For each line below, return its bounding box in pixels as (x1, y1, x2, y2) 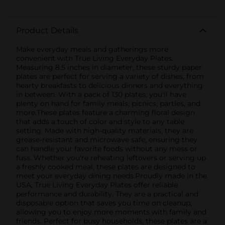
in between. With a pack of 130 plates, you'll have (16, 89, 186, 99)
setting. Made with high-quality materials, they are (16, 126, 193, 135)
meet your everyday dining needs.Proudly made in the (16, 171, 207, 180)
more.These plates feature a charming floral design (16, 107, 195, 117)
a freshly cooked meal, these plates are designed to (16, 162, 195, 171)
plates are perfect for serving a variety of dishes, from (16, 71, 204, 81)
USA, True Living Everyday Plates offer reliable (16, 180, 178, 189)
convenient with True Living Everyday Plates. (16, 53, 173, 63)
